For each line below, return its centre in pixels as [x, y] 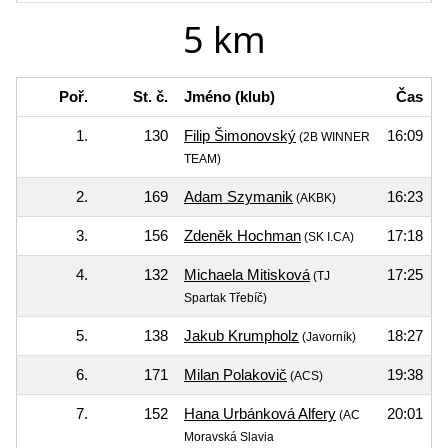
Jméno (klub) [229, 96]
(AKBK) [314, 197]
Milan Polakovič [235, 374]
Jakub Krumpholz [241, 335]
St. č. [150, 96]
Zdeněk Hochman [242, 235]
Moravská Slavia [229, 436]
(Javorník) [327, 336]
